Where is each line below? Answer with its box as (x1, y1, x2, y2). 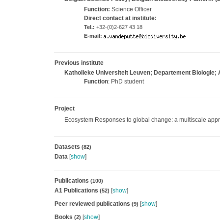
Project (54, 105, 75, 112)
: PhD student (108, 78, 144, 85)
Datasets (54, 143, 82, 150)
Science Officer (111, 6, 152, 13)
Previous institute (54, 59, 104, 66)
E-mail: (83, 33, 102, 39)
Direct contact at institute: (83, 15, 157, 22)
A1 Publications (54, 187, 100, 194)
